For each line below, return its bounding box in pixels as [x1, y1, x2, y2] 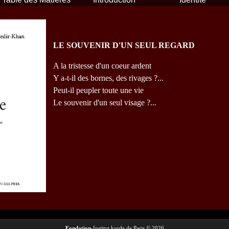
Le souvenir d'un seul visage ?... [53, 98, 156, 107]
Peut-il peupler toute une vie [53, 86, 144, 95]
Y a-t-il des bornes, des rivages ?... [53, 74, 164, 82]
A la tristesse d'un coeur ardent [53, 61, 151, 70]
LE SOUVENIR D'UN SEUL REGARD [53, 41, 195, 50]
